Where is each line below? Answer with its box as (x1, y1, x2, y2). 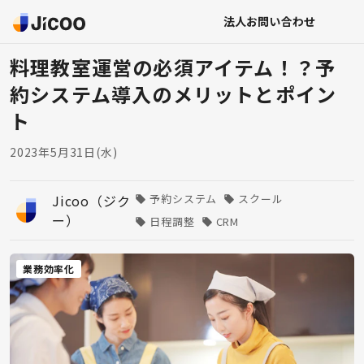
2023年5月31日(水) (10, 144, 118, 160)
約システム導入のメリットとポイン (10, 80, 337, 108)
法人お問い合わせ (223, 13, 315, 29)
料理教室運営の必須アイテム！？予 (10, 53, 336, 81)
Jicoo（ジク (52, 191, 131, 210)
